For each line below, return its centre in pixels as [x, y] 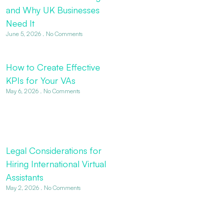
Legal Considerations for [54, 151]
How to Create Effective [53, 67]
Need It [20, 23]
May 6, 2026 [23, 91]
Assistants [24, 177]
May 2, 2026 [23, 188]
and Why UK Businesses [53, 10]
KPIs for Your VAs [40, 81]
